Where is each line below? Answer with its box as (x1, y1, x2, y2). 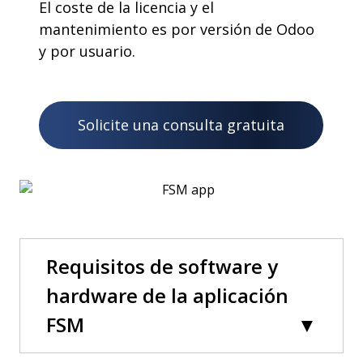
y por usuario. (39, 41, 135, 61)
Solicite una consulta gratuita (78, 115, 284, 135)
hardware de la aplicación (46, 282, 288, 309)
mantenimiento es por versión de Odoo (39, 19, 314, 39)
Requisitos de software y (46, 253, 278, 280)
